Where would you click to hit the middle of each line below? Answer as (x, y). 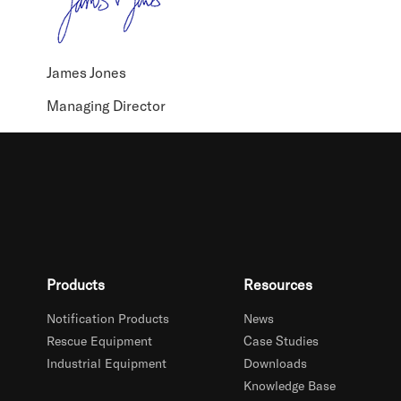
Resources (277, 284)
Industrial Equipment (107, 363)
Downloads (275, 363)
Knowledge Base (289, 385)
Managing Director (106, 105)
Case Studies (281, 341)
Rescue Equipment (99, 341)
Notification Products (108, 318)
